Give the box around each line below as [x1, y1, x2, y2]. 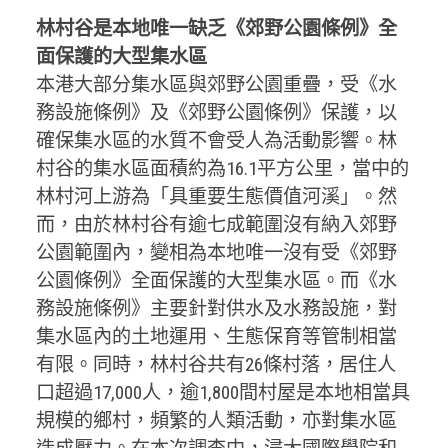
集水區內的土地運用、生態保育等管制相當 [35, 324, 397, 348]
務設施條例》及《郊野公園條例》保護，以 [35, 100, 397, 124]
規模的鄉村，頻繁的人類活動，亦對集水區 [35, 408, 397, 432]
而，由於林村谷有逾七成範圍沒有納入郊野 [35, 212, 397, 236]
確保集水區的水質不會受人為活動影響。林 [35, 128, 397, 152]
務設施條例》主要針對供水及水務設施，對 [35, 296, 397, 320]
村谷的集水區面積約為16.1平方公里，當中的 [35, 156, 409, 180]
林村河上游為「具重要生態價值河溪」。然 [35, 184, 397, 208]
